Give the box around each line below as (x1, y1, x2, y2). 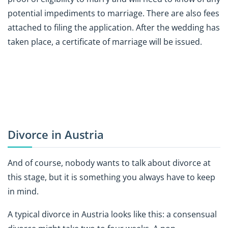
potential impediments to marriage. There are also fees (8, 8, 219, 19)
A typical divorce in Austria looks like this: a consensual (8, 208, 217, 220)
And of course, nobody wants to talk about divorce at (8, 157, 211, 168)
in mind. (8, 185, 39, 197)
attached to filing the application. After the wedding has (8, 22, 220, 34)
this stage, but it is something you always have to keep (8, 171, 215, 183)
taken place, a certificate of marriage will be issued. (8, 36, 202, 48)
